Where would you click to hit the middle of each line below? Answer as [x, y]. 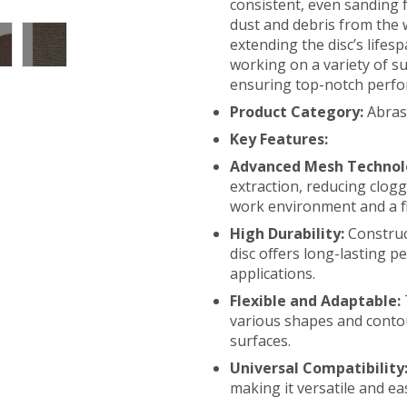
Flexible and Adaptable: [318, 301]
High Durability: [289, 233]
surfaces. [261, 341]
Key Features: [279, 139]
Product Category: [297, 112]
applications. [273, 273]
